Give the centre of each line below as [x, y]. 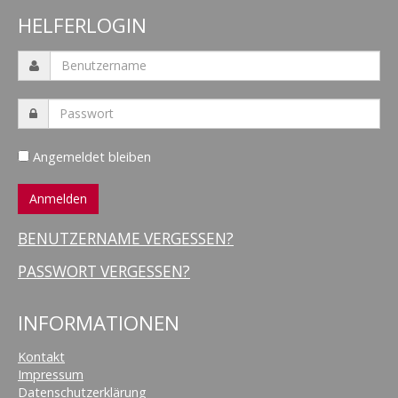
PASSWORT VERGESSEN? [104, 271]
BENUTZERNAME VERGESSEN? [126, 238]
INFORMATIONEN [99, 322]
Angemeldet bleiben [90, 156]
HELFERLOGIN [82, 24]
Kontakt [41, 356]
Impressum [51, 374]
